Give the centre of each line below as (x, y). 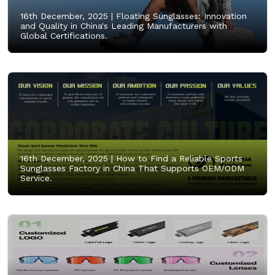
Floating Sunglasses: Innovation (180, 16)
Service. (36, 178)
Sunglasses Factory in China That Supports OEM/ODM (132, 168)
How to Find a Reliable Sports (178, 158)
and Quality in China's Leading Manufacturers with (124, 25)
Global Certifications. (64, 35)
